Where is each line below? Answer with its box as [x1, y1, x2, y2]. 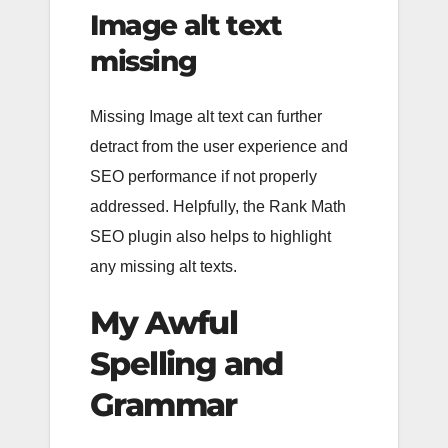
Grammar [90, 384, 237, 424]
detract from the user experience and [90, 137, 348, 155]
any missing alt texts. [90, 257, 237, 275]
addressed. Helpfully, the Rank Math [90, 197, 346, 215]
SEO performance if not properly [90, 167, 317, 185]
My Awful [90, 302, 238, 342]
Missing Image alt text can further [90, 107, 322, 125]
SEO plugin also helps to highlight [90, 227, 331, 245]
